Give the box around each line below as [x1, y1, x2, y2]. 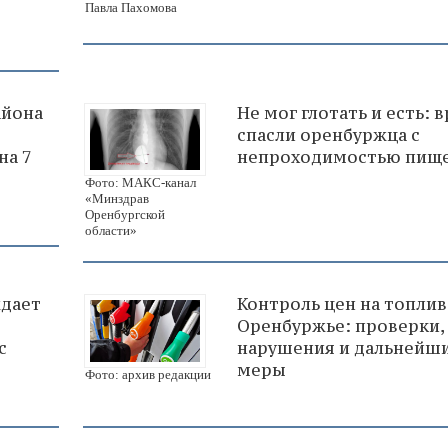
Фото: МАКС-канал [85, 175, 196, 191]
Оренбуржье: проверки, [237, 315, 444, 338]
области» [85, 223, 137, 239]
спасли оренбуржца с [237, 123, 420, 146]
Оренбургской [85, 207, 165, 223]
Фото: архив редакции [85, 367, 211, 383]
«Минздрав [85, 191, 149, 207]
